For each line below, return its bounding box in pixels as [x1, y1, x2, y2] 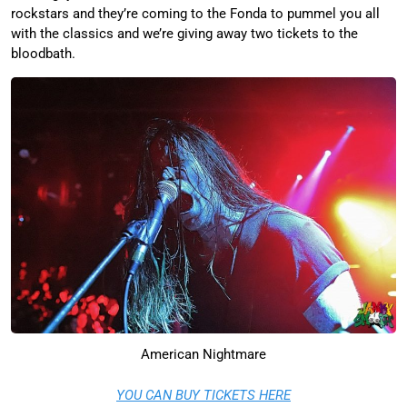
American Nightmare [141, 346, 266, 363]
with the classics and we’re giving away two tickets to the [11, 25, 358, 42]
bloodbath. [11, 45, 75, 62]
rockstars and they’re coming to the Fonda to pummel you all [11, 5, 380, 22]
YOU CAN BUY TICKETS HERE [116, 386, 291, 403]
